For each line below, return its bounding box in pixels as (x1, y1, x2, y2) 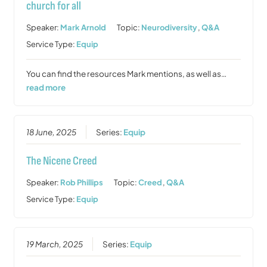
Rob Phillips (60, 177, 104, 187)
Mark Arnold (60, 22, 107, 32)
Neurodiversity (141, 22, 198, 32)
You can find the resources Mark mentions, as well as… (26, 68, 227, 79)
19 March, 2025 (26, 238, 83, 249)
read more (26, 82, 66, 92)
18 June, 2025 (26, 126, 77, 137)
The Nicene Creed (26, 153, 98, 168)
